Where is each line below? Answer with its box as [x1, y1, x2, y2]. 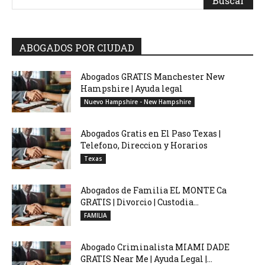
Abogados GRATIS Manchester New [80, 70, 225, 82]
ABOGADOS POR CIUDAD [19, 41, 134, 54]
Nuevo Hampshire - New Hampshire [84, 97, 191, 106]
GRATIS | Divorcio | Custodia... [80, 196, 199, 208]
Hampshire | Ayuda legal [80, 82, 183, 94]
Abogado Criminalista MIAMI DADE [80, 241, 230, 253]
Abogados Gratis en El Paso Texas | [80, 127, 221, 139]
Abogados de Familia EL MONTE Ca [80, 184, 227, 196]
